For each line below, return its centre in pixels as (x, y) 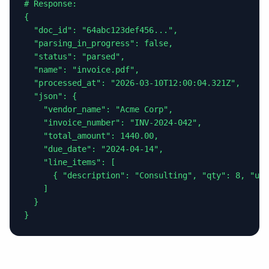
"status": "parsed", (74, 57)
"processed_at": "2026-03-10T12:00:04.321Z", (132, 83)
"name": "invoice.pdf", (82, 70)
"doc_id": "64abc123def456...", (101, 30)
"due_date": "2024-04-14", (94, 149)
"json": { (50, 96)
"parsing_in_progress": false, (98, 44)
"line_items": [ (70, 162)
